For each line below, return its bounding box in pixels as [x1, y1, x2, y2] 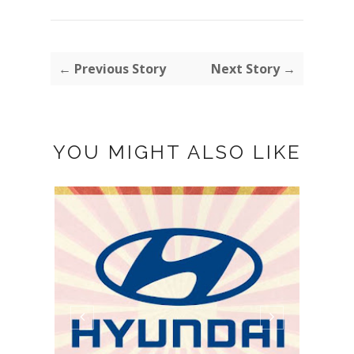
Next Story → [211, 59, 296, 77]
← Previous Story [58, 59, 166, 77]
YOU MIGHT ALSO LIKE [52, 140, 302, 164]
